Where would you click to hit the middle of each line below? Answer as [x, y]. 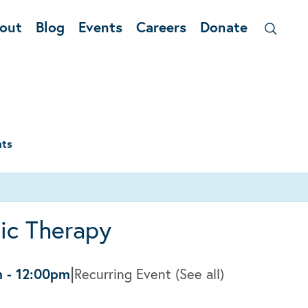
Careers [161, 27]
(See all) [200, 274]
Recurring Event [125, 274]
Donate [223, 27]
